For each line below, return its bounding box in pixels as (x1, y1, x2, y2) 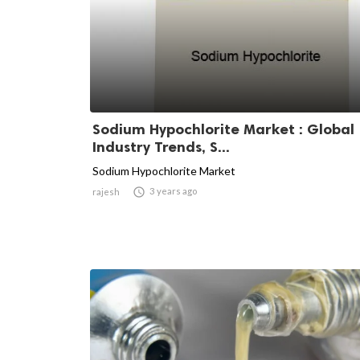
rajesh (92, 186, 120, 197)
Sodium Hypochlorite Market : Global (92, 120, 354, 138)
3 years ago (149, 185, 197, 196)
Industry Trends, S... (92, 137, 230, 156)
